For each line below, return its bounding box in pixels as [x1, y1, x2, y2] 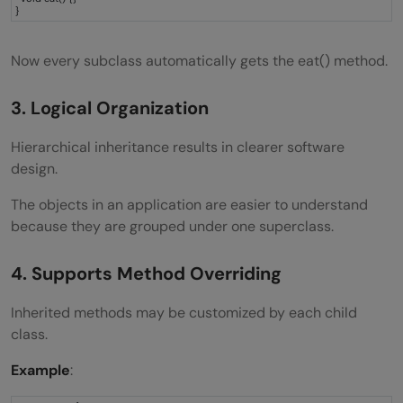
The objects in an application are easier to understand [11, 194, 368, 214]
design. [11, 158, 58, 178]
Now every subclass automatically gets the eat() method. [11, 50, 388, 70]
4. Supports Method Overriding [11, 261, 282, 285]
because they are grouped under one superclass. [11, 216, 334, 236]
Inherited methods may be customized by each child [11, 302, 357, 322]
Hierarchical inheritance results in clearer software [11, 137, 345, 157]
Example [11, 360, 70, 380]
